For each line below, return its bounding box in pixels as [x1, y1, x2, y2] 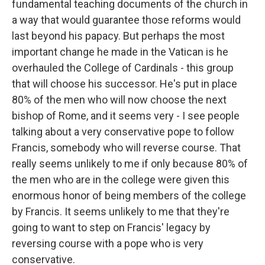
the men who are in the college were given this [12, 173, 230, 186]
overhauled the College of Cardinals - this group [12, 62, 234, 74]
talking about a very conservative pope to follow [12, 125, 234, 138]
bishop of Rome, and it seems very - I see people [12, 109, 240, 122]
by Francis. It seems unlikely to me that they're [12, 205, 230, 218]
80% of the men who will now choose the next [12, 93, 227, 106]
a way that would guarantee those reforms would [12, 14, 241, 26]
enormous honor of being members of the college [12, 189, 246, 202]
